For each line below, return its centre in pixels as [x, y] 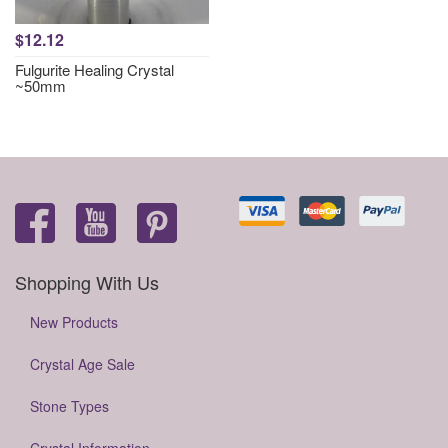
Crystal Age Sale [82, 364]
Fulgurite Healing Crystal [94, 69]
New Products [74, 322]
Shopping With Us [87, 282]
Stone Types [69, 406]
